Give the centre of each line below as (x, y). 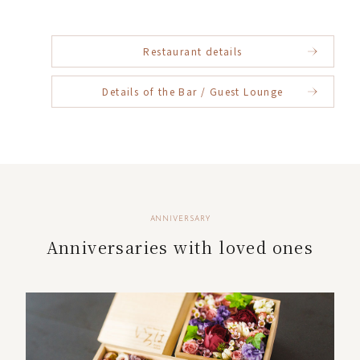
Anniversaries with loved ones (180, 247)
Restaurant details (193, 51)
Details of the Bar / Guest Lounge (193, 91)
